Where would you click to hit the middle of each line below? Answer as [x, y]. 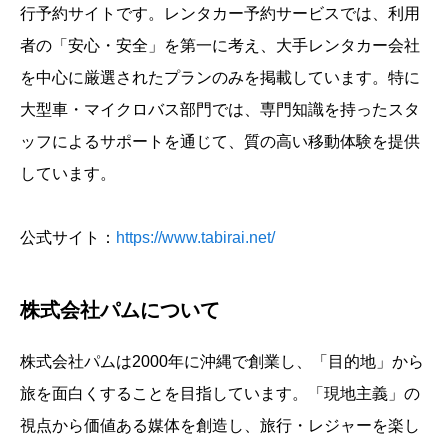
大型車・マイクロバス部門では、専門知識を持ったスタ [220, 109]
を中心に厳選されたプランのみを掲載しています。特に [220, 77]
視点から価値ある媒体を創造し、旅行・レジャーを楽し [220, 425]
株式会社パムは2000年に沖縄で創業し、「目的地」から [222, 361]
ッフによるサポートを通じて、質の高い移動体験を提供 [220, 141]
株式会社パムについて [120, 309]
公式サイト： [68, 237]
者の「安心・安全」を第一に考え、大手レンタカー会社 [220, 45]
